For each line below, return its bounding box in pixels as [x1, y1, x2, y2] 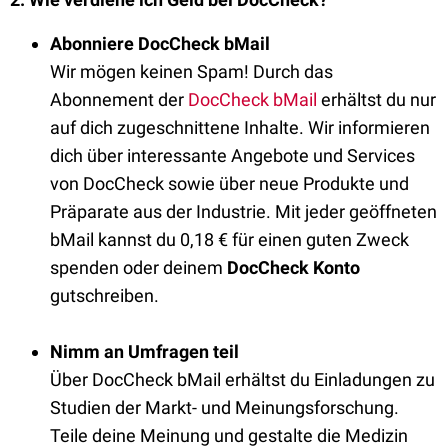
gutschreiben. [50, 285, 159, 306]
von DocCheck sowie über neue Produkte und [50, 173, 409, 194]
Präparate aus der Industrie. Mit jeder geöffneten [50, 201, 437, 222]
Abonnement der [50, 89, 188, 110]
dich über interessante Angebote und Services [50, 145, 415, 166]
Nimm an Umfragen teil [50, 341, 239, 362]
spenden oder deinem [50, 257, 227, 278]
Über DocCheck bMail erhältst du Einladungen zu [50, 369, 435, 390]
